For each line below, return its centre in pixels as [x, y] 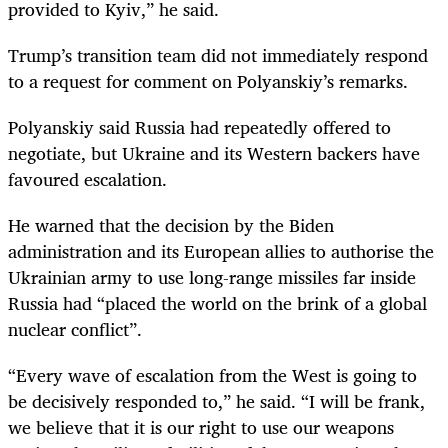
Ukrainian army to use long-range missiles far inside [212, 277]
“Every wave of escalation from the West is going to [212, 375]
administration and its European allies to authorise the [221, 251]
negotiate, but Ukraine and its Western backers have [214, 153]
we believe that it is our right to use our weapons [201, 427]
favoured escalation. [87, 179]
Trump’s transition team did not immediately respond [218, 54]
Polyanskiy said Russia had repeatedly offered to [199, 127]
